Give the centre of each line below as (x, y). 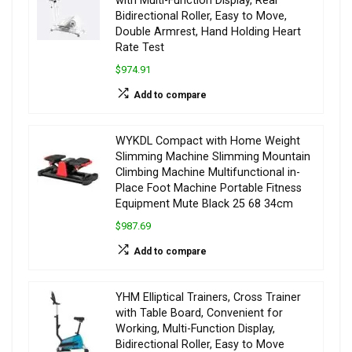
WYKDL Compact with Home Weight (208, 141)
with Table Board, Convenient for (199, 313)
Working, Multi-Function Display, (195, 328)
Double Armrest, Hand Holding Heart (208, 31)
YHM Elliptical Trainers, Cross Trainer (208, 297)
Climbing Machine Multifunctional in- (208, 172)
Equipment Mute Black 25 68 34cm (204, 203)
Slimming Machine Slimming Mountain (213, 156)
